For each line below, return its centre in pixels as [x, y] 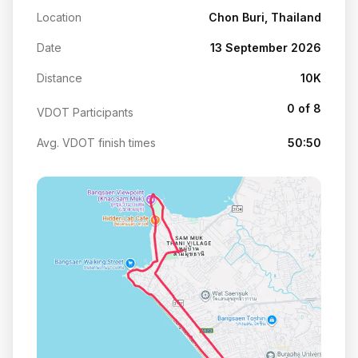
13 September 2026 [266, 47]
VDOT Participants [85, 112]
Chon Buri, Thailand [265, 17]
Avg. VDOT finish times [96, 142]
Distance [60, 78]
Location [59, 17]
